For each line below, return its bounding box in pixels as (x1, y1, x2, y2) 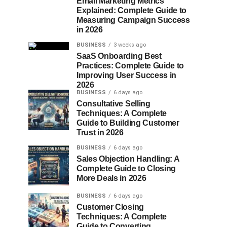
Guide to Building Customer (77, 119, 179, 127)
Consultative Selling (77, 99, 150, 108)
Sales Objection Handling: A (77, 155, 179, 163)
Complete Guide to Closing (77, 164, 176, 173)
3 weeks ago (113, 42, 146, 48)
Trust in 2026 (77, 128, 124, 137)
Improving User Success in (77, 71, 176, 80)
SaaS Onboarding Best (77, 52, 162, 60)
